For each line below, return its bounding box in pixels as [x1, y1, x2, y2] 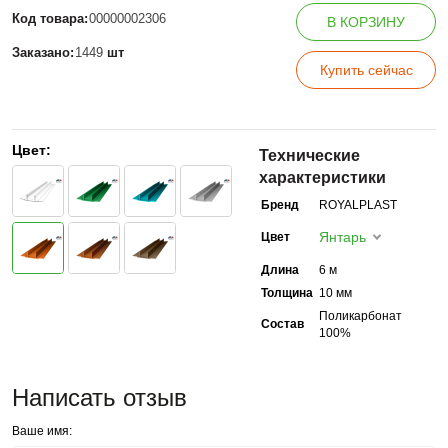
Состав [261, 316, 305, 331]
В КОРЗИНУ [327, 13, 405, 30]
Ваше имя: [12, 423, 72, 438]
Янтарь [319, 228, 367, 245]
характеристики [259, 168, 387, 186]
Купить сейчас [319, 61, 413, 78]
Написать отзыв [12, 383, 187, 411]
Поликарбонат [319, 308, 403, 323]
